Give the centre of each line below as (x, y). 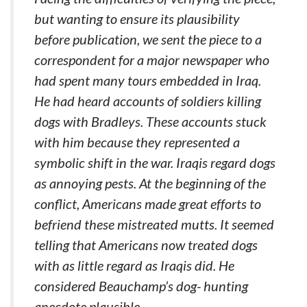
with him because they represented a (137, 142)
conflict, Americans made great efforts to (148, 204)
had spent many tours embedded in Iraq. (148, 80)
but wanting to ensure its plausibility (137, 19)
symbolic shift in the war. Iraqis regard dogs (155, 162)
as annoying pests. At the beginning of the (150, 183)
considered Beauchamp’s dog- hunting (141, 286)
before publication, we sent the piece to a (148, 39)
